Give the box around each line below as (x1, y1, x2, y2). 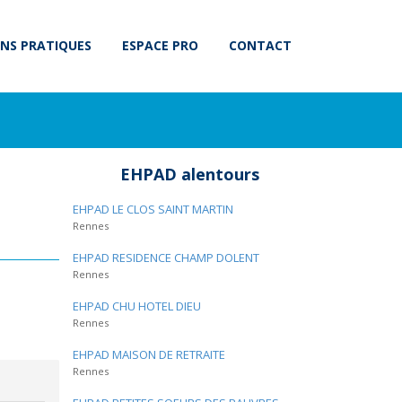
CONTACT (229, 37, 292, 54)
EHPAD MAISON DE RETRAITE (73, 346, 225, 363)
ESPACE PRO (122, 37, 198, 54)
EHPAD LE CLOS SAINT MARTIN (73, 201, 233, 217)
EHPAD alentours (119, 163, 259, 185)
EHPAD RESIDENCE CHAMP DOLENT (73, 249, 259, 266)
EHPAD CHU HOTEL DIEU (73, 298, 201, 314)
